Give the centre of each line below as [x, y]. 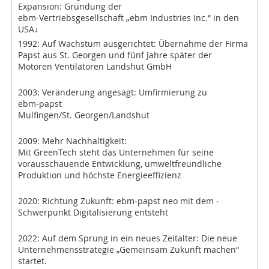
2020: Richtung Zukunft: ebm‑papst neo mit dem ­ [119, 201]
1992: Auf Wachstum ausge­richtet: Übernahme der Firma [133, 44]
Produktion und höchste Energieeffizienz [100, 175]
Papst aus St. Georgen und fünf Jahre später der [115, 55]
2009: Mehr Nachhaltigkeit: [72, 141]
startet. [32, 261]
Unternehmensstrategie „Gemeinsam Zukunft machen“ [128, 250]
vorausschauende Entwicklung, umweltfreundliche [120, 164]
